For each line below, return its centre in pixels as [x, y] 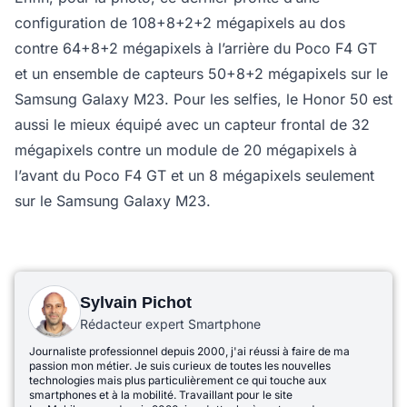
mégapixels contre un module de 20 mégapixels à [186, 149]
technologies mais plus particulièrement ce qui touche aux [178, 380]
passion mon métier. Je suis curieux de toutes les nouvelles [180, 365]
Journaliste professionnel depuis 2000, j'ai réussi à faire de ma [189, 351]
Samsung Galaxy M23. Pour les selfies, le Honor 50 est [203, 99]
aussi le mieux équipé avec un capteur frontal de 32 [192, 124]
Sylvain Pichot [136, 302]
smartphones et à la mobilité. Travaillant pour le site [161, 394]
